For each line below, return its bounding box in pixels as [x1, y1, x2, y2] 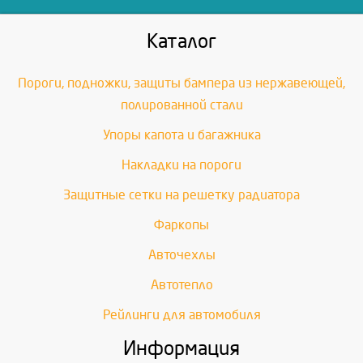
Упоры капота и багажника [102, 128, 261, 142]
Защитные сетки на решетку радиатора [63, 188, 300, 202]
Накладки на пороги [122, 158, 241, 172]
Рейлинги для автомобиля [102, 308, 261, 322]
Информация [123, 338, 240, 359]
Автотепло [150, 278, 213, 292]
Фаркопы [154, 218, 209, 232]
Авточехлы [147, 248, 216, 262]
